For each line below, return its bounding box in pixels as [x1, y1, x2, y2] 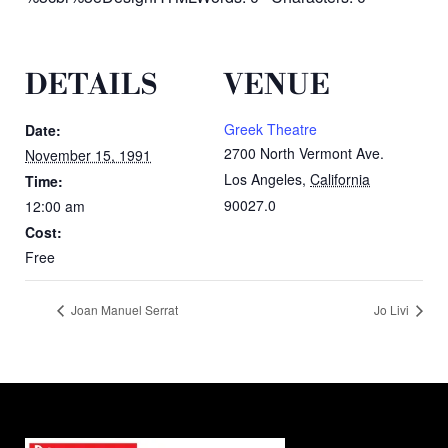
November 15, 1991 [25, 144, 151, 165]
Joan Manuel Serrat [68, 301, 178, 319]
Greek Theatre [224, 118, 317, 139]
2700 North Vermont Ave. [224, 142, 384, 163]
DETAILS [25, 67, 158, 103]
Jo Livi [374, 301, 412, 319]
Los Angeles [224, 168, 302, 189]
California [310, 168, 370, 189]
